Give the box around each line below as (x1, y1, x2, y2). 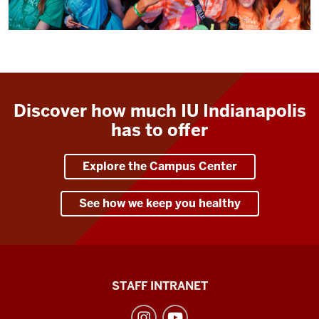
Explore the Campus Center (82, 158, 237, 174)
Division (8, 270, 81, 295)
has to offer (111, 118, 208, 141)
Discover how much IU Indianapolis (13, 99, 306, 122)
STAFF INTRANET (111, 278, 208, 293)
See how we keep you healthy (78, 195, 241, 211)
